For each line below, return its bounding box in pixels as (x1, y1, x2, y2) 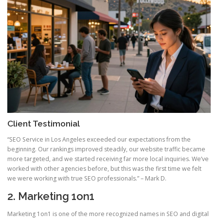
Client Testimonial (7, 119, 80, 129)
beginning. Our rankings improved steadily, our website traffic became (7, 145, 205, 154)
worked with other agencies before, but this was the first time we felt (7, 164, 201, 173)
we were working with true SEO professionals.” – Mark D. (7, 174, 166, 183)
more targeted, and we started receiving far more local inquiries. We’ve (7, 155, 209, 163)
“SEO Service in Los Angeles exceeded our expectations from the (7, 135, 191, 144)
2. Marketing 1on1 (7, 190, 94, 203)
